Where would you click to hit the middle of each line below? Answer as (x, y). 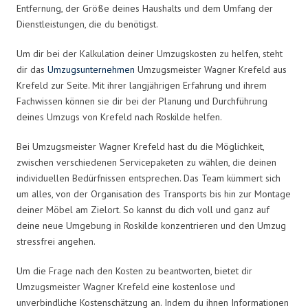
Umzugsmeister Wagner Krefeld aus (211, 69)
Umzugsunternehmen (91, 69)
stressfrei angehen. (56, 241)
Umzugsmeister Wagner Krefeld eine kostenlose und (126, 286)
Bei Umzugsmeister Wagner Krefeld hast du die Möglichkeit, (140, 146)
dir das (32, 69)
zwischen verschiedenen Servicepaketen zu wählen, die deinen (146, 162)
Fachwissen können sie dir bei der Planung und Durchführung (142, 101)
